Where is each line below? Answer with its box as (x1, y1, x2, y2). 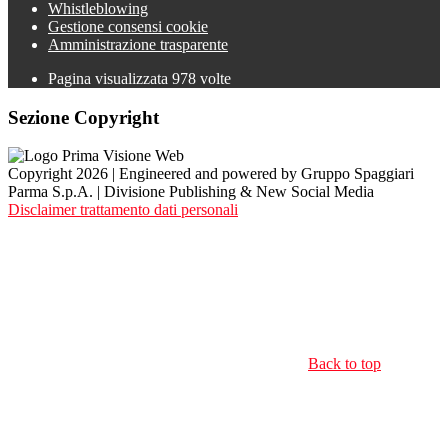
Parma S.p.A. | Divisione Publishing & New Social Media (8, 183, 374, 201)
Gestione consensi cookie (48, 18, 208, 35)
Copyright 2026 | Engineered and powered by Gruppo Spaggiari (8, 165, 414, 183)
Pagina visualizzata (48, 70, 172, 87)
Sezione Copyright (8, 106, 159, 128)
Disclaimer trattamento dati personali (8, 201, 238, 219)
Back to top (308, 355, 381, 373)
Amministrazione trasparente (48, 36, 228, 53)
